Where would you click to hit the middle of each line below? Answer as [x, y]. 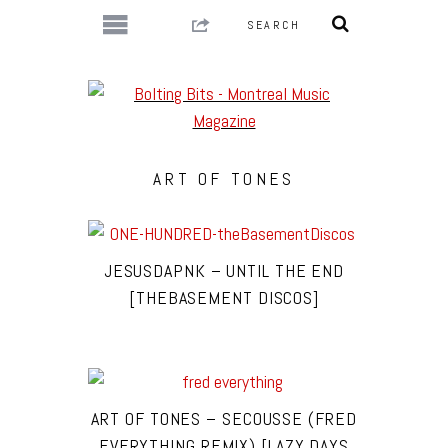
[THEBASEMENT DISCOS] [224, 297]
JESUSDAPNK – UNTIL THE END [224, 270]
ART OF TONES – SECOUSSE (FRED [224, 418]
